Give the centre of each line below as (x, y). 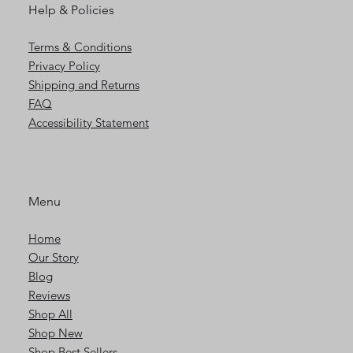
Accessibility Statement (88, 122)
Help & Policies (71, 9)
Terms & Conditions (80, 46)
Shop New (55, 333)
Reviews (49, 295)
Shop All (50, 314)
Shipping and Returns (84, 84)
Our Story (53, 258)
